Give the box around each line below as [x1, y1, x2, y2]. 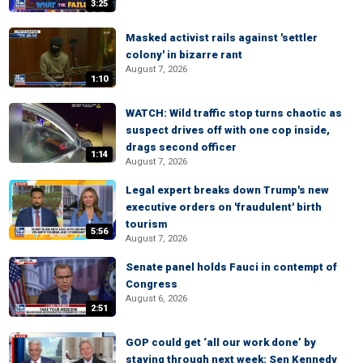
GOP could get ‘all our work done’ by [126, 336, 316, 348]
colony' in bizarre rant [126, 49, 242, 61]
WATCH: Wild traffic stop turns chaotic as [126, 107, 342, 119]
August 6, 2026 [126, 293, 187, 304]
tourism [126, 218, 167, 230]
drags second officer [126, 141, 237, 153]
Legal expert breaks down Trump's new [126, 184, 329, 196]
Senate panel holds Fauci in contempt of [126, 261, 337, 273]
